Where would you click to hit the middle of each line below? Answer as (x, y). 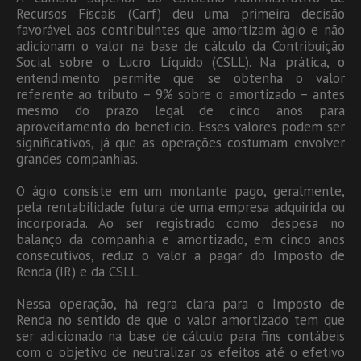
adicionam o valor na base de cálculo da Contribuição (180, 46)
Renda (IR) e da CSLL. (78, 271)
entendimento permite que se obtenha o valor (180, 78)
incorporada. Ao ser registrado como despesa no (180, 223)
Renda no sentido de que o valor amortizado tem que (180, 320)
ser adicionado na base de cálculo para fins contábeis (180, 336)
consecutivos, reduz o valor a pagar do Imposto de (180, 255)
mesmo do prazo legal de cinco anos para (180, 110)
